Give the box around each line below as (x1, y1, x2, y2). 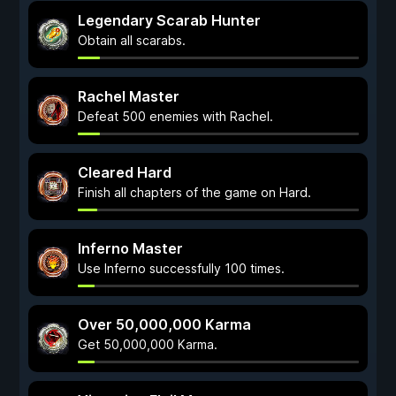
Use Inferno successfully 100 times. (78, 261, 285, 276)
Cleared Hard (78, 164, 171, 181)
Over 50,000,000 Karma (78, 316, 251, 333)
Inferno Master (78, 240, 183, 257)
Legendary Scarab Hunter (78, 11, 261, 29)
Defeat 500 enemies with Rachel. (78, 109, 273, 124)
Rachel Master (78, 88, 179, 105)
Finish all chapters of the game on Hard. (78, 185, 311, 200)
